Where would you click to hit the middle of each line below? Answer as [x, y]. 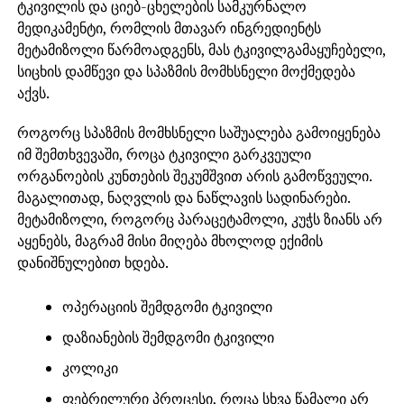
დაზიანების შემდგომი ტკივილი [168, 338]
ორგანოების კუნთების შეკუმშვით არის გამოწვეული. [194, 176]
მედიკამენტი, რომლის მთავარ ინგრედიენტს [169, 28]
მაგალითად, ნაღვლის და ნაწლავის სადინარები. [183, 198]
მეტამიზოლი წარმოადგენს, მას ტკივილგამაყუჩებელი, [201, 50]
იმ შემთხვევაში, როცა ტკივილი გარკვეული [164, 155]
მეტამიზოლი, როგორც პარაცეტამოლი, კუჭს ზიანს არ [199, 220]
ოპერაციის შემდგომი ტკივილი [167, 307]
